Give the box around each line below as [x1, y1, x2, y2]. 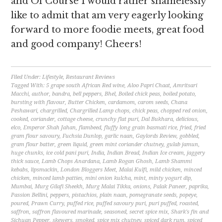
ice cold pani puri [46, 150, 89, 156]
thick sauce [11, 158, 39, 165]
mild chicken [150, 166, 181, 173]
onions [133, 183, 151, 190]
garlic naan [105, 133, 133, 139]
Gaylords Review [136, 133, 177, 139]
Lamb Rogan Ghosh [103, 158, 153, 165]
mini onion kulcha [85, 175, 131, 181]
